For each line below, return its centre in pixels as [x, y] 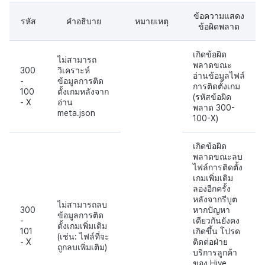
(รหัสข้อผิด [212, 97]
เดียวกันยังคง [216, 221]
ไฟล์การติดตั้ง [218, 168]
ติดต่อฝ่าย [210, 242]
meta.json [76, 113]
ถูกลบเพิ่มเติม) [82, 248]
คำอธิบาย [84, 22]
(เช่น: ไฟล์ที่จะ [83, 237]
